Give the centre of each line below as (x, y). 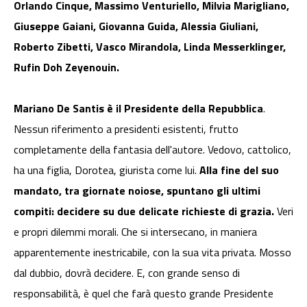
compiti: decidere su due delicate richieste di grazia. (144, 211)
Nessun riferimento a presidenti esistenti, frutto (126, 129)
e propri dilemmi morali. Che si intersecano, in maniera (135, 232)
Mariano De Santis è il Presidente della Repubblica (138, 109)
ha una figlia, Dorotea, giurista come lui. (107, 170)
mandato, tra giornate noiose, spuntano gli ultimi (137, 191)
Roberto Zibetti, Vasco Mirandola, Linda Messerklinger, (150, 47)
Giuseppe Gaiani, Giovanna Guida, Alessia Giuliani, (136, 26)
